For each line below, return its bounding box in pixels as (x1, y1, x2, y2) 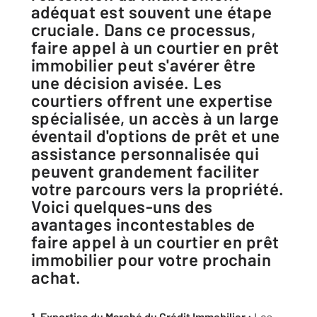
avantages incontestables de (31, 214, 255, 234)
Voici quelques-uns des (31, 196, 213, 217)
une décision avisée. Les (31, 72, 222, 93)
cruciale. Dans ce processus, (31, 19, 256, 40)
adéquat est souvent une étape (31, 1, 272, 22)
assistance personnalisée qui (31, 143, 260, 163)
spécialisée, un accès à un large (31, 108, 279, 128)
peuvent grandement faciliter (31, 161, 260, 181)
